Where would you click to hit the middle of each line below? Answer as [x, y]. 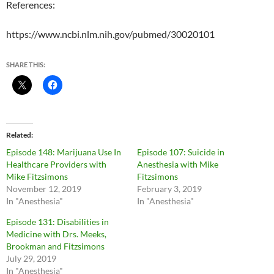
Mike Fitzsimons [37, 177]
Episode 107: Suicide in [181, 152]
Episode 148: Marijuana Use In [64, 152]
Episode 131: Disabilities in [57, 222]
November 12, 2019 [44, 189]
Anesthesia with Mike [178, 165]
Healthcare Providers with [56, 165]
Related [19, 135]
